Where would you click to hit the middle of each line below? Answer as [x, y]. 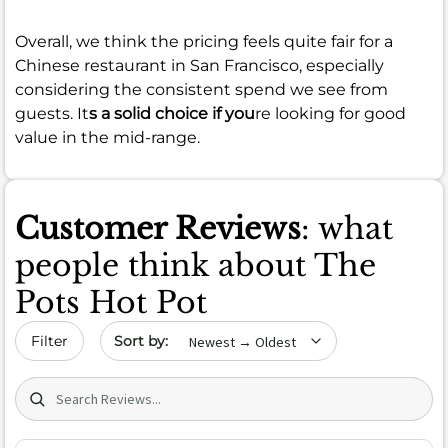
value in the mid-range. [107, 137]
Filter [49, 340]
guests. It [52, 113]
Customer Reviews [158, 228]
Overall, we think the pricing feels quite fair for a [204, 41]
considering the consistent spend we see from [201, 89]
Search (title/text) [83, 387]
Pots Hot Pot [111, 302]
